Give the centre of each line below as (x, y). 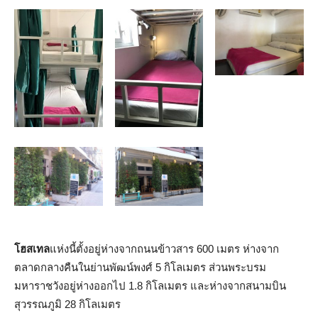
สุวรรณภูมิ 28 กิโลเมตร (67, 304)
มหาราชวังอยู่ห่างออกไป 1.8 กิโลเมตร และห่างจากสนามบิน (150, 285)
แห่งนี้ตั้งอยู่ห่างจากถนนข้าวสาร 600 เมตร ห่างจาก (164, 248)
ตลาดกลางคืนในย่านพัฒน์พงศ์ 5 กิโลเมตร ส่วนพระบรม (140, 267)
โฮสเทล (32, 248)
